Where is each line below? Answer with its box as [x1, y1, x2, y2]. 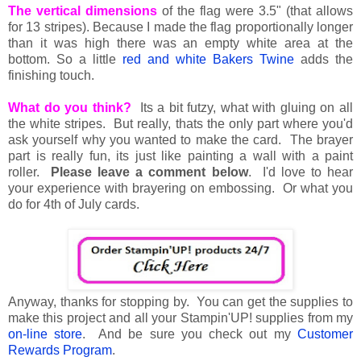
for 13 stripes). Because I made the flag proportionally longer [8, 19, 353, 34]
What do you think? [8, 100, 131, 114]
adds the [294, 52, 353, 66]
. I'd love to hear [247, 164, 354, 179]
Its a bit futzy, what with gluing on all [131, 100, 354, 114]
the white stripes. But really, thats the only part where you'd [8, 116, 353, 131]
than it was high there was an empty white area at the [8, 35, 353, 50]
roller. [8, 164, 52, 179]
